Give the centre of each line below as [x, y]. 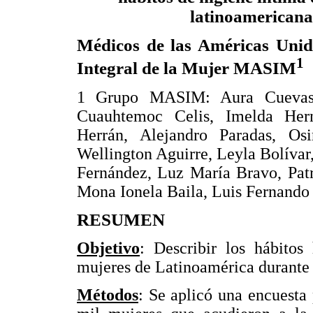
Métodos [108, 294]
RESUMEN [121, 219]
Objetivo [108, 248]
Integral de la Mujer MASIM [187, 68]
